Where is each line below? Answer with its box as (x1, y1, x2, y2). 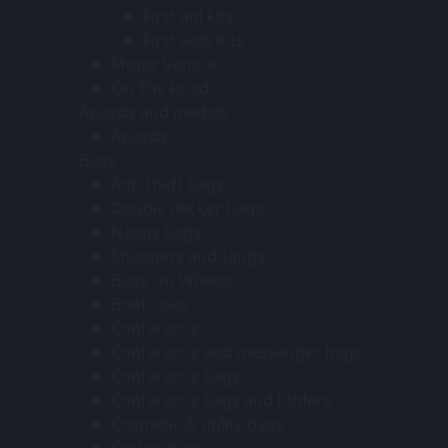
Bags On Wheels (111, 268, 234, 291)
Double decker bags (111, 196, 263, 219)
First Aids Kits (143, 28, 244, 51)
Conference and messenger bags (111, 340, 362, 363)
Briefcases (111, 292, 189, 315)
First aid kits (143, 4, 234, 27)
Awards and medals (79, 100, 228, 123)
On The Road (111, 76, 209, 99)
